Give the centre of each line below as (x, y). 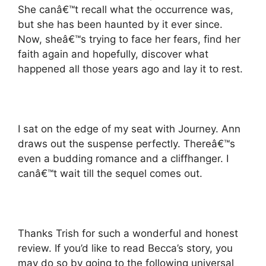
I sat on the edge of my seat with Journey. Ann (129, 129)
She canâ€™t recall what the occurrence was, (126, 9)
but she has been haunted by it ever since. (120, 24)
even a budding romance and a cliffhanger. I (123, 158)
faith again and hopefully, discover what (113, 54)
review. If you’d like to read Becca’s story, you (125, 248)
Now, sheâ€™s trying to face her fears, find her (129, 39)
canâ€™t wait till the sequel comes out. (110, 173)
